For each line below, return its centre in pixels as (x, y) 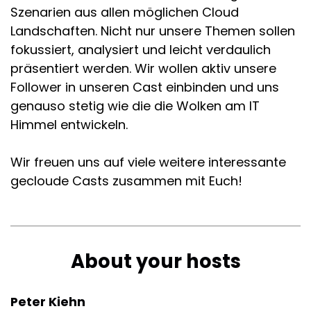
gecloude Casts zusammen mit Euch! (126, 181)
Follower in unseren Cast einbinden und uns (145, 87)
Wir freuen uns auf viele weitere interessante (148, 162)
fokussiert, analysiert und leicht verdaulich (141, 50)
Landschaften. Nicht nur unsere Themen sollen (153, 31)
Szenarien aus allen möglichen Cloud (125, 12)
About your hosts (155, 261)
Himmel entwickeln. (69, 125)
